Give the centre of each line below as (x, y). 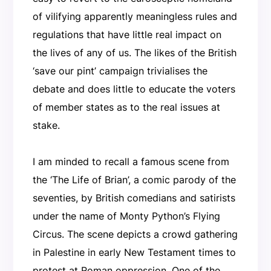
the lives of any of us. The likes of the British (134, 53)
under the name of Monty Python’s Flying (126, 216)
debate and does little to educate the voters (134, 89)
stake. (46, 126)
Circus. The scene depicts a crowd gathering (135, 234)
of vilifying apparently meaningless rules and (135, 17)
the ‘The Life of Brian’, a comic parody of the (134, 180)
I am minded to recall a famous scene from (131, 162)
